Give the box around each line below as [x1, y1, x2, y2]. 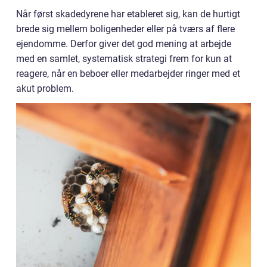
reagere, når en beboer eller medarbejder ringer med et [16, 68, 240, 79]
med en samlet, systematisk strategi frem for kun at [16, 53, 232, 64]
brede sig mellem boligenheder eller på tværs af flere [16, 23, 235, 35]
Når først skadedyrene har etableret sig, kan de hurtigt [16, 8, 240, 20]
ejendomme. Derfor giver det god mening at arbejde [16, 38, 231, 49]
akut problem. [16, 83, 74, 94]
